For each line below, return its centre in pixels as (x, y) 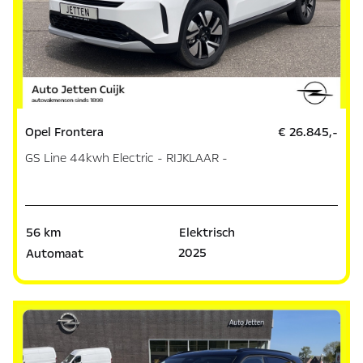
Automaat (55, 254)
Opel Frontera (65, 132)
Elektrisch (207, 233)
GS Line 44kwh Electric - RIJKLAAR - (127, 158)
